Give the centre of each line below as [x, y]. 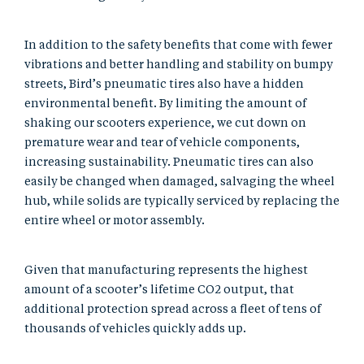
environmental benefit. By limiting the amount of [165, 104]
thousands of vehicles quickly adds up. [135, 329]
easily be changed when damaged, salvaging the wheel [180, 182]
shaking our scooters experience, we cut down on [165, 124]
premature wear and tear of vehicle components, [162, 143]
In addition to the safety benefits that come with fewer [178, 46]
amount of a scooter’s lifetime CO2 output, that [159, 290]
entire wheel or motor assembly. [116, 221]
